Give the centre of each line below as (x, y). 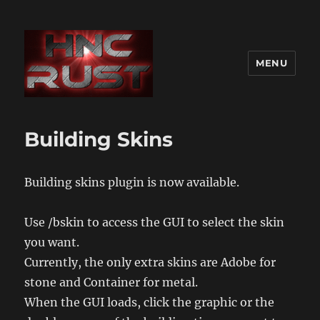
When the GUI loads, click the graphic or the (150, 302)
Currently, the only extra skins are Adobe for (150, 262)
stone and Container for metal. (111, 282)
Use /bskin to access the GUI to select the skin (155, 222)
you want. (52, 242)
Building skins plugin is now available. (132, 182)
